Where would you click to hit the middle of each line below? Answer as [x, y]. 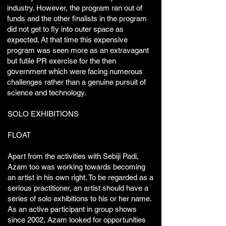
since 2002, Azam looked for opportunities [77, 220]
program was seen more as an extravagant [78, 50]
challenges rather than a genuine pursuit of [76, 82]
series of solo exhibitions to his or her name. [79, 199]
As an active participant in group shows [72, 209]
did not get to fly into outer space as [65, 29]
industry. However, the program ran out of [75, 8]
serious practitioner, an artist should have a [78, 188]
